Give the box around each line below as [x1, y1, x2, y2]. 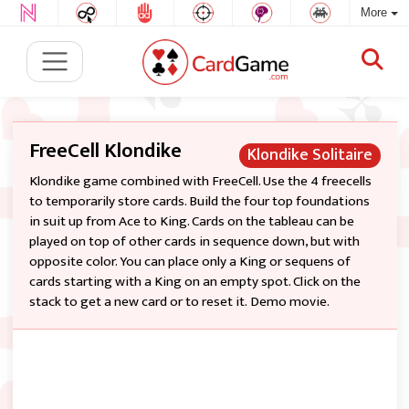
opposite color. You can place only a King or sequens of [28, 250, 351, 273]
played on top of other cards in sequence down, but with [28, 230, 360, 253]
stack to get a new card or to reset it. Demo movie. [28, 290, 330, 313]
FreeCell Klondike [28, 134, 182, 168]
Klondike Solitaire [246, 142, 372, 169]
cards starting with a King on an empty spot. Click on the [28, 270, 361, 293]
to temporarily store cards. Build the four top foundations [28, 190, 370, 213]
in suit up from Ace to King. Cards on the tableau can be [28, 210, 354, 233]
